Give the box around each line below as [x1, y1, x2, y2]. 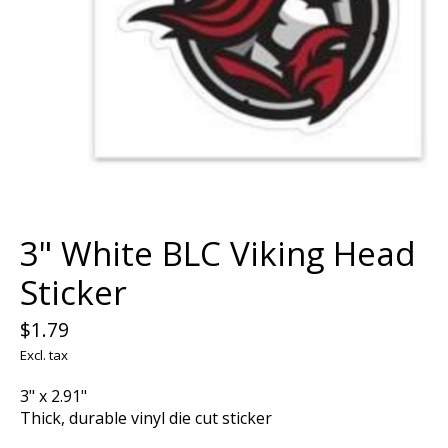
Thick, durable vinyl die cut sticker [20, 406, 272, 429]
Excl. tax [20, 345, 68, 364]
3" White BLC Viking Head [20, 230, 416, 276]
